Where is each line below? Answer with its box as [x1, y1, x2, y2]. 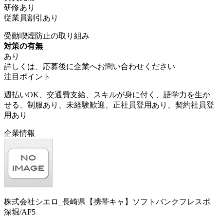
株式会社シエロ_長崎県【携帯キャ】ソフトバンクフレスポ [4, 197, 210, 206]
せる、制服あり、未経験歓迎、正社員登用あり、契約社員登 [4, 100, 214, 109]
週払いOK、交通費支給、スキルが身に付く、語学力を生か [4, 90, 210, 99]
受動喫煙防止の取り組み [4, 31, 90, 40]
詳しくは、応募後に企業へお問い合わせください [4, 62, 175, 71]
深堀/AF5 [4, 207, 36, 216]
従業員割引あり [4, 13, 58, 22]
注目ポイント [4, 72, 51, 81]
